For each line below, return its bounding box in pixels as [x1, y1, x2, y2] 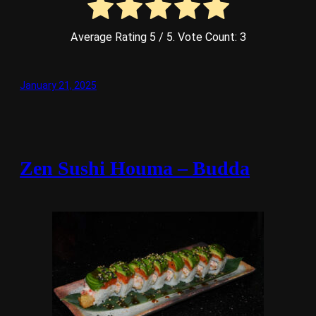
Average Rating [70, 30, 150, 44]
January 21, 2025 [20, 79, 97, 91]
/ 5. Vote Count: [155, 30, 240, 44]
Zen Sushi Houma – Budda [20, 157, 250, 180]
